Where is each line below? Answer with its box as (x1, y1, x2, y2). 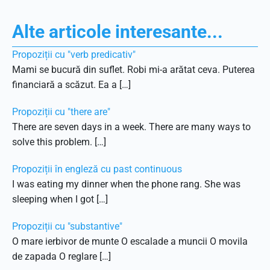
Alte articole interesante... (12, 21, 223, 42)
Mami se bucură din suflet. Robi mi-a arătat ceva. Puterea (12, 64, 255, 75)
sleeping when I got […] (12, 193, 108, 205)
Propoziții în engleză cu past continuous (12, 163, 182, 175)
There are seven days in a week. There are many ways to (12, 121, 251, 133)
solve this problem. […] (12, 136, 106, 148)
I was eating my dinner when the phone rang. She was (12, 178, 240, 190)
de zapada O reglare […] (12, 251, 111, 262)
